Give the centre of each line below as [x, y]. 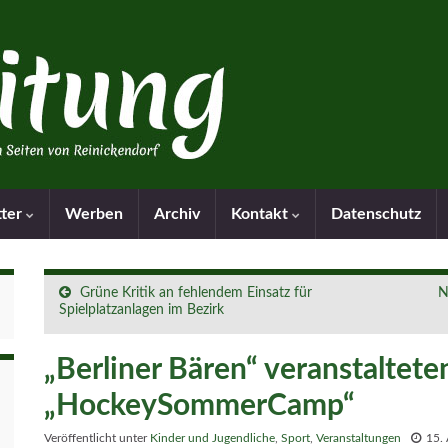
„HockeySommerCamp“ [199, 406]
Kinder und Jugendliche [212, 438]
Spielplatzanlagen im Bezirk [141, 310]
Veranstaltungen [358, 438]
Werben [94, 214]
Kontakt [261, 214]
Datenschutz [376, 214]
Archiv [177, 214]
